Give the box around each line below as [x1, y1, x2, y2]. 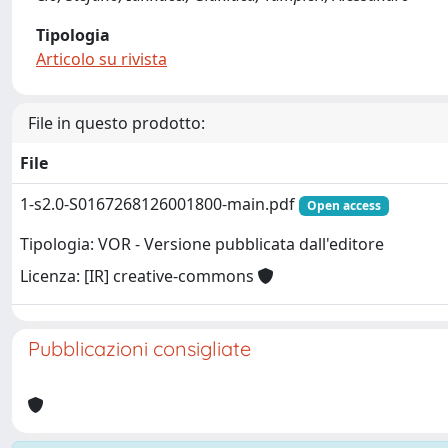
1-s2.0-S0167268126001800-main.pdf [20, 193, 299, 215]
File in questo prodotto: [28, 112, 205, 134]
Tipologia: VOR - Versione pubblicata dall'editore [20, 233, 384, 256]
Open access [306, 197, 381, 214]
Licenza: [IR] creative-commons [20, 265, 258, 288]
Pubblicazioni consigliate [28, 336, 251, 361]
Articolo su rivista [36, 48, 167, 70]
